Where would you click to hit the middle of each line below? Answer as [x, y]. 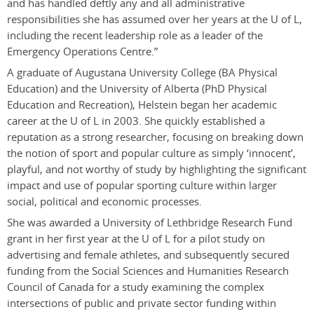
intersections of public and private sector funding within [142, 303]
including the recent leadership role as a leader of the [135, 35]
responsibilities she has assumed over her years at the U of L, [155, 19]
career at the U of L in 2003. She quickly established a [136, 121]
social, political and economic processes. [104, 201]
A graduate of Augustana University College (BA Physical [142, 72]
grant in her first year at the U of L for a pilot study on [136, 238]
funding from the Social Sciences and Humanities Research [148, 271]
